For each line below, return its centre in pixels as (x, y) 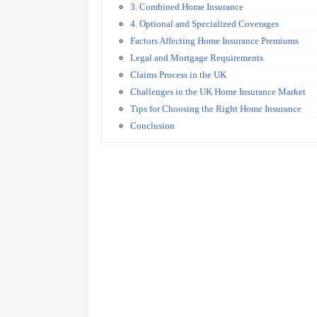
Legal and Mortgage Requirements (197, 57)
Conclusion (152, 125)
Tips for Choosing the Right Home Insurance (216, 108)
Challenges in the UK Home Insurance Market (218, 91)
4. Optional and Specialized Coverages (204, 23)
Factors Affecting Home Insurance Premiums (214, 40)
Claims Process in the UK (178, 74)
